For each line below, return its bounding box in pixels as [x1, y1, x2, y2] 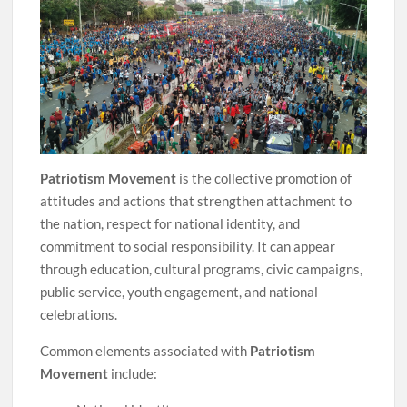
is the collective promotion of [176, 170, 352, 187]
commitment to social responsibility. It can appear [40, 238, 336, 255]
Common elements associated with [40, 342, 251, 360]
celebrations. [40, 306, 118, 323]
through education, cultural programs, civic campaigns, [40, 261, 363, 278]
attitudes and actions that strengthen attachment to [40, 193, 352, 210]
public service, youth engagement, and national [40, 283, 319, 301]
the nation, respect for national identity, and [40, 215, 301, 233]
